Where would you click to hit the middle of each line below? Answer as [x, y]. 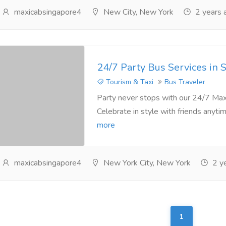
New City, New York [137, 12]
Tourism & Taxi [128, 82]
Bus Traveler [185, 82]
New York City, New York [146, 163]
